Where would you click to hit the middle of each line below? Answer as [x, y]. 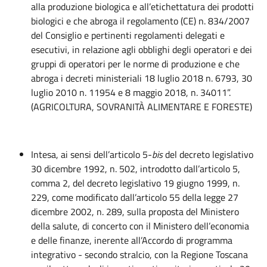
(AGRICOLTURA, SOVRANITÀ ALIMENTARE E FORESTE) [142, 107]
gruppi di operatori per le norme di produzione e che [135, 64]
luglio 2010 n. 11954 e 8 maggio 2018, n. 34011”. [131, 92]
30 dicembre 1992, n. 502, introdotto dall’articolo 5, [136, 169]
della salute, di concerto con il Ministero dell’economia [140, 226]
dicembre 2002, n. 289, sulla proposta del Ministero [135, 212]
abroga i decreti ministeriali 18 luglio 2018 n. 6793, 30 [142, 78]
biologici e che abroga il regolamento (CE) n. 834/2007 [140, 21]
